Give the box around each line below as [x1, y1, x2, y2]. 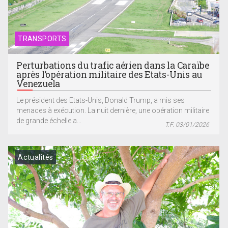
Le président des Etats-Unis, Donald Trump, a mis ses [16, 96, 185, 105]
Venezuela [16, 78, 61, 90]
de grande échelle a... [16, 117, 82, 125]
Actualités [18, 153, 53, 161]
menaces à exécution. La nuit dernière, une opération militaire [16, 106, 210, 115]
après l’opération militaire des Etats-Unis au [16, 69, 203, 81]
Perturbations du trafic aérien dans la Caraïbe [16, 60, 210, 72]
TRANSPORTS [18, 35, 67, 43]
